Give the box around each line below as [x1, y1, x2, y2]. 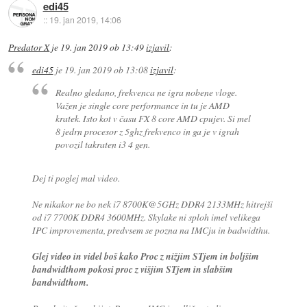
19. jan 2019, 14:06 [49, 14, 121, 26]
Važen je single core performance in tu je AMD [56, 99, 230, 112]
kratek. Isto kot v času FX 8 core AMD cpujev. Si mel [56, 112, 251, 125]
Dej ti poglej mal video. [32, 171, 120, 185]
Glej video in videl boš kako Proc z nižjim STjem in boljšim [32, 249, 259, 263]
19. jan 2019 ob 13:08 [64, 63, 148, 77]
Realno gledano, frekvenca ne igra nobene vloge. [56, 86, 238, 99]
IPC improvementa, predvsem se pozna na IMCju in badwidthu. [32, 223, 270, 237]
